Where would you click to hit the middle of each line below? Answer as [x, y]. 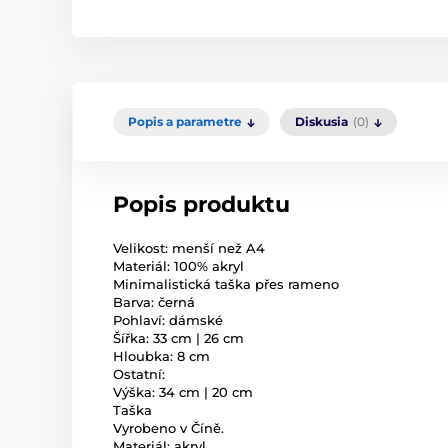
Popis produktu [201, 204]
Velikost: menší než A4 [189, 248]
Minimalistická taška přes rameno [226, 284]
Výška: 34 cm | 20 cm [183, 392]
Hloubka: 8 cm [161, 356]
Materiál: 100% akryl [178, 266]
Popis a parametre [185, 121]
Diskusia [321, 121]
